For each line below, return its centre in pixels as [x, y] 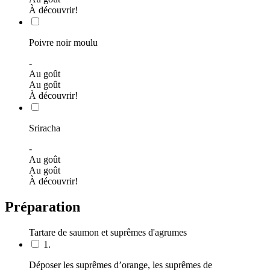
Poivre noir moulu [63, 42]
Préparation [42, 206]
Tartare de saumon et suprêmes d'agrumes [108, 232]
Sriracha [45, 128]
